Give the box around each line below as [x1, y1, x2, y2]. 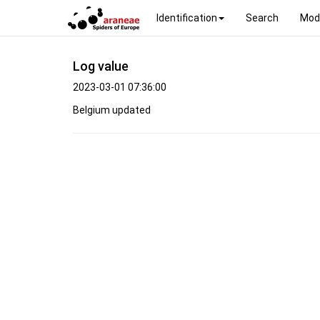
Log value [73, 58, 129, 74]
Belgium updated [73, 104, 151, 116]
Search [246, 11, 279, 24]
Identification [156, 11, 217, 24]
